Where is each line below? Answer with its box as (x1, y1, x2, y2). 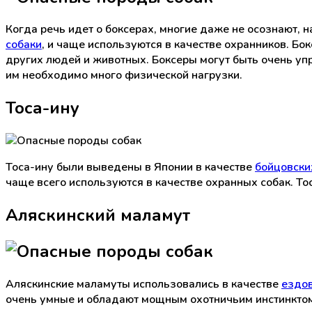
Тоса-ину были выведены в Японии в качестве (6, 159, 255, 175)
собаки (6, 37, 42, 53)
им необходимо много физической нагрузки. (6, 68, 242, 84)
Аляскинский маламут (6, 204, 190, 227)
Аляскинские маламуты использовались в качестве (6, 276, 281, 292)
